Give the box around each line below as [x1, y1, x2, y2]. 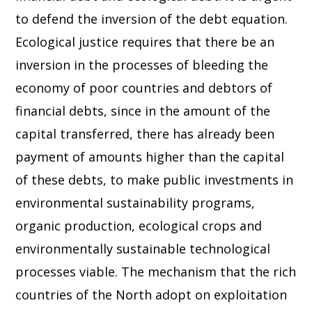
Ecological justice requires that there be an [15, 33, 275, 51]
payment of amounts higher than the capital [15, 148, 285, 166]
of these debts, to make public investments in [15, 171, 294, 189]
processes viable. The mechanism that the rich [15, 263, 297, 281]
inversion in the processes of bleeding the [15, 56, 269, 74]
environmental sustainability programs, [15, 194, 256, 212]
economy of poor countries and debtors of [15, 79, 273, 97]
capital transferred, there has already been [15, 125, 275, 143]
